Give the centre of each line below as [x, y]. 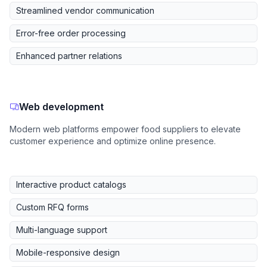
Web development [61, 107]
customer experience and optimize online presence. [113, 141]
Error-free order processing [71, 33]
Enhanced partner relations [69, 56]
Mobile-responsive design [68, 253]
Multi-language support [62, 230]
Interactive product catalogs [71, 185]
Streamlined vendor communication [85, 11]
